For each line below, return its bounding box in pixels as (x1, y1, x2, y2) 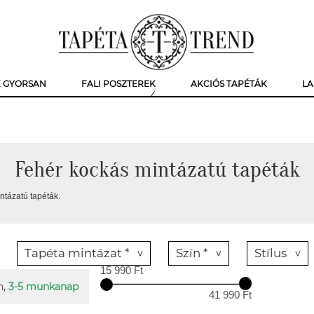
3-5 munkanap (8, 280, 78, 293)
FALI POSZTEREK (81, 78, 156, 89)
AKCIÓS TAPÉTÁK (191, 78, 267, 89)
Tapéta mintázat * (25, 246, 129, 260)
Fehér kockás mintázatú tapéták (14, 156, 300, 182)
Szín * (176, 246, 207, 260)
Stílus (254, 246, 287, 260)
